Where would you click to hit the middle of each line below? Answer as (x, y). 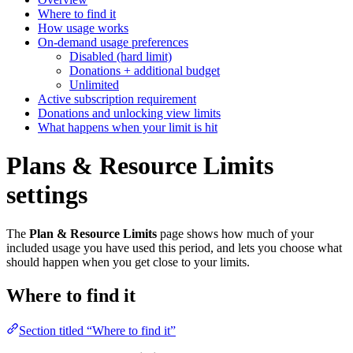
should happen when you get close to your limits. (128, 262)
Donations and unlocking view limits (129, 113)
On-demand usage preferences (113, 42)
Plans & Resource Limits (140, 166)
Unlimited (94, 84)
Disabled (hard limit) (121, 56)
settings (47, 195)
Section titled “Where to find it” (97, 330)
